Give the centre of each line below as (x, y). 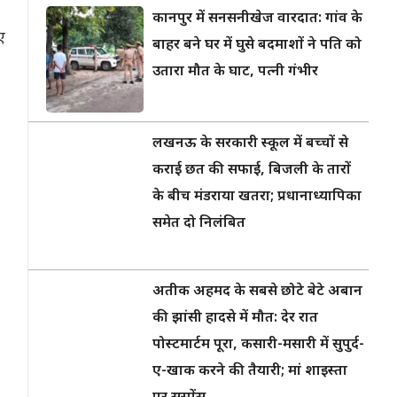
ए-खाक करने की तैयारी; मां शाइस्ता (250, 372)
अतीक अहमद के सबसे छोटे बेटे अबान (257, 292)
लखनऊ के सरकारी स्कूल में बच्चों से (250, 144)
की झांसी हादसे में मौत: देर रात (235, 319)
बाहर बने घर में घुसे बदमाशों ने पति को (257, 46)
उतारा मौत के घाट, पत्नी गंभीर (235, 72)
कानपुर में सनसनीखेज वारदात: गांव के (257, 19)
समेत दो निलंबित (199, 224)
